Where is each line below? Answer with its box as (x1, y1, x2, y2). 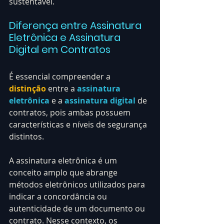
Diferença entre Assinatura (9, 18, 144, 32)
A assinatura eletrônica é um (9, 154, 119, 166)
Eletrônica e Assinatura (9, 30, 123, 44)
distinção (9, 82, 46, 94)
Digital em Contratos (9, 42, 110, 56)
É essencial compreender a (9, 70, 112, 82)
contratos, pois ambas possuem (9, 106, 132, 118)
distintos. (9, 130, 44, 142)
